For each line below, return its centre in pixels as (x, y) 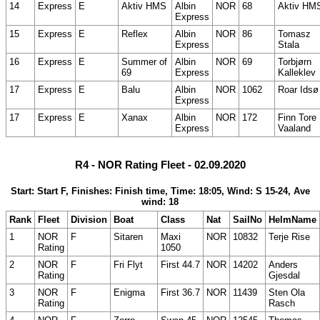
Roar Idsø (298, 90)
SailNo (247, 220)
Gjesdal (284, 276)
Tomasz (294, 34)
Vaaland (294, 129)
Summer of (144, 62)
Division (89, 220)
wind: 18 (160, 202)
